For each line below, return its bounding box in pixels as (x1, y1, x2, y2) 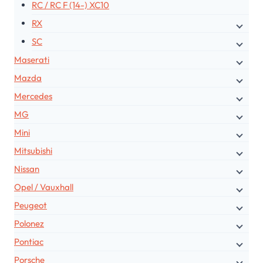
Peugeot (14, 200, 47, 211)
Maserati (14, 54, 49, 66)
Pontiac (14, 236, 43, 248)
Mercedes (14, 90, 52, 102)
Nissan (14, 163, 39, 175)
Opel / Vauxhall (14, 181, 73, 193)
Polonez (14, 218, 44, 230)
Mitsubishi (14, 145, 52, 157)
